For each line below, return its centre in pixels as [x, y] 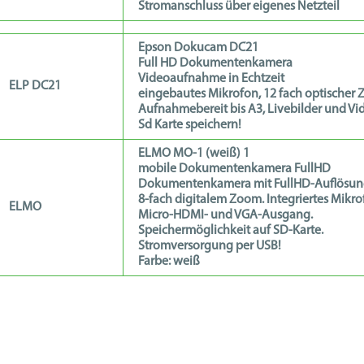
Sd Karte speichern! [190, 125]
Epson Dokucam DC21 [198, 48]
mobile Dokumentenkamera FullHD [234, 169]
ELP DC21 [35, 86]
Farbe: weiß [169, 262]
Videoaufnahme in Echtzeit [211, 79]
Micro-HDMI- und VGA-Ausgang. [225, 215]
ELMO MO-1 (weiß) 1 [194, 154]
